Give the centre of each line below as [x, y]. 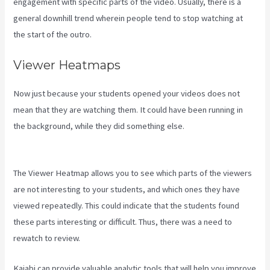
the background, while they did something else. [100, 126]
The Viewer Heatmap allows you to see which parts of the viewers [133, 173]
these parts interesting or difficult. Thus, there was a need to [123, 221]
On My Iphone [39, 143]
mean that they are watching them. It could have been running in [128, 110]
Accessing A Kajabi [221, 126]
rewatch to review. [47, 238]
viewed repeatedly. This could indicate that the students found [127, 205]
